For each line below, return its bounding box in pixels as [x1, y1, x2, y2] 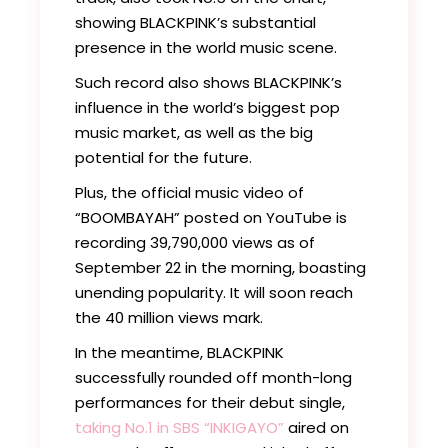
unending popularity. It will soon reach [75, 282, 354, 303]
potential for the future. [75, 147, 253, 168]
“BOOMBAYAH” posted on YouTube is [75, 207, 348, 228]
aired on [284, 417, 350, 438]
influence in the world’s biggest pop [75, 97, 341, 118]
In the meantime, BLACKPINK [75, 342, 285, 363]
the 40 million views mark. [75, 307, 264, 328]
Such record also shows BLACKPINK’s [75, 72, 343, 93]
